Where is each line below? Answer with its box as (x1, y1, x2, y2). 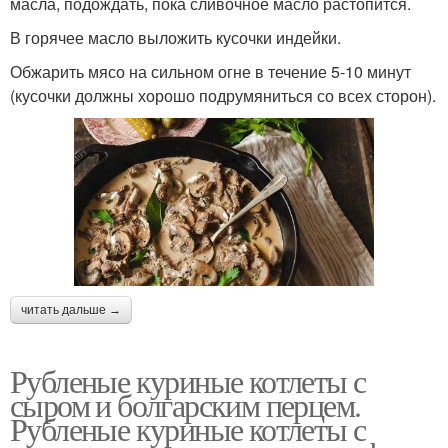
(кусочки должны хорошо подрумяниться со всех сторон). (10, 83, 436, 107)
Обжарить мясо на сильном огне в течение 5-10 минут (10, 59, 411, 83)
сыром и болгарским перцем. (10, 383, 361, 427)
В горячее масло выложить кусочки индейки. (10, 25, 341, 49)
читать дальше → (21, 303, 121, 318)
